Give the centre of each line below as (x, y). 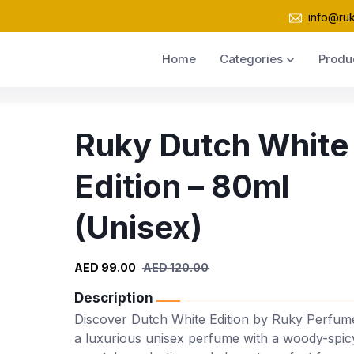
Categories (251, 59)
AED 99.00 (105, 267)
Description (113, 298)
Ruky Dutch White (211, 145)
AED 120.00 (175, 267)
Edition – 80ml (181, 186)
